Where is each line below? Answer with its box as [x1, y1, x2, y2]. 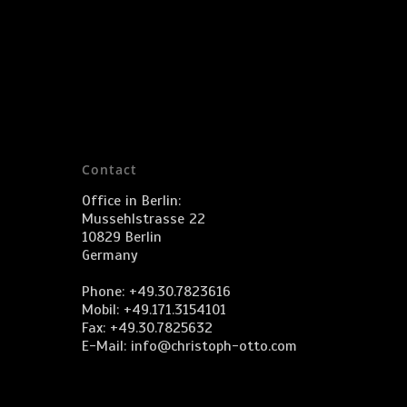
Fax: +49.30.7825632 [82, 319, 213, 337]
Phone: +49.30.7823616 [82, 283, 231, 301]
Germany [82, 246, 138, 264]
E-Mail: [82, 337, 131, 355]
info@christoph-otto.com [131, 337, 297, 355]
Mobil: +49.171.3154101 [82, 301, 226, 319]
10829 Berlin [82, 228, 162, 246]
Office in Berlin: [82, 192, 181, 210]
